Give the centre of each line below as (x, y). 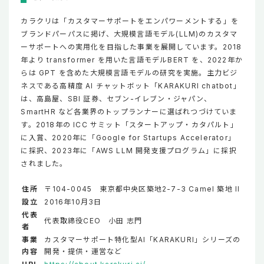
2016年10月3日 (73, 202)
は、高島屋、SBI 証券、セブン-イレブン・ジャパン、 (116, 98)
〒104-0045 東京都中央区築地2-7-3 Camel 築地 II (142, 189)
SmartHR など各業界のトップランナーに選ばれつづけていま (129, 111)
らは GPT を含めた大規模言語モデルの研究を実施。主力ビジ (129, 72)
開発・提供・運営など (91, 251)
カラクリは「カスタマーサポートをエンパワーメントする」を (130, 21)
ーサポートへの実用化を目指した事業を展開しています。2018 (131, 47)
